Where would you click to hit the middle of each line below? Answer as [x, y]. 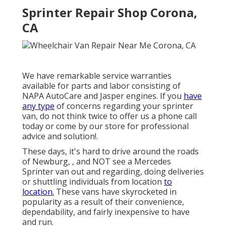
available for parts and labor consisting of [101, 86]
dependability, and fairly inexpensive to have [106, 212]
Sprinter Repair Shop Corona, [110, 12]
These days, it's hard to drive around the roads [110, 151]
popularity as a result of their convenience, [103, 202]
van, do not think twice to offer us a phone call [109, 116]
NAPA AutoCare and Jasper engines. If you [103, 96]
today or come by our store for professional [105, 126]
